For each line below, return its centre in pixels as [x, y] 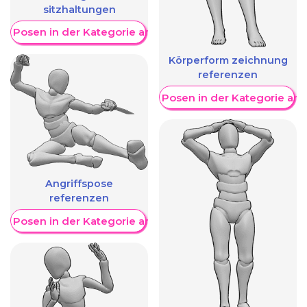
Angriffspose [79, 184]
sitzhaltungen [79, 10]
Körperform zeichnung [228, 61]
